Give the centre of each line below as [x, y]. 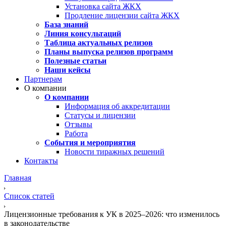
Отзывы [78, 124]
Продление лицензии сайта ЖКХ [122, 15]
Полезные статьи [75, 61]
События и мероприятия [90, 142]
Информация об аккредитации [117, 106]
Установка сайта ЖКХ [103, 6]
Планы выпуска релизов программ [109, 51]
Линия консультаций [83, 33]
